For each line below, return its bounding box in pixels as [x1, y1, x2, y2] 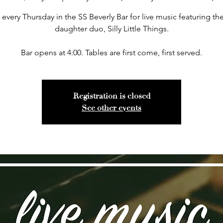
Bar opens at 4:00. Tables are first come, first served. [21, 47, 202, 57]
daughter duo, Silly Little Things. [54, 23, 169, 33]
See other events [82, 103, 141, 113]
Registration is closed [73, 91, 150, 101]
